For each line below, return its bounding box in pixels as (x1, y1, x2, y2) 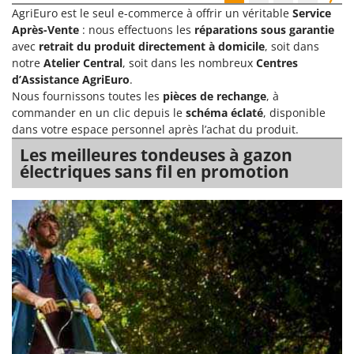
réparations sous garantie (194, 22, 334, 38)
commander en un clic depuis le (12, 105, 186, 121)
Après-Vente (12, 22, 79, 38)
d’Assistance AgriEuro (12, 72, 130, 88)
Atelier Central (43, 55, 122, 71)
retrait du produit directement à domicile (39, 39, 265, 55)
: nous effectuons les (79, 22, 194, 38)
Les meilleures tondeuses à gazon (20, 144, 292, 167)
